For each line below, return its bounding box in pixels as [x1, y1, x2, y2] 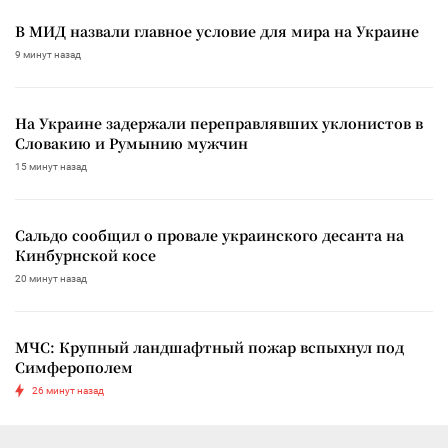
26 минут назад [32, 384, 104, 396]
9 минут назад [15, 48, 81, 60]
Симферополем [15, 356, 133, 377]
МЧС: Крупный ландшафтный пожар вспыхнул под [15, 336, 404, 357]
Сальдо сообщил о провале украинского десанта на [15, 224, 404, 245]
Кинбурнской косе [15, 244, 156, 265]
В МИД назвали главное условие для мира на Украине [15, 20, 419, 41]
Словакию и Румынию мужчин [15, 132, 248, 153]
